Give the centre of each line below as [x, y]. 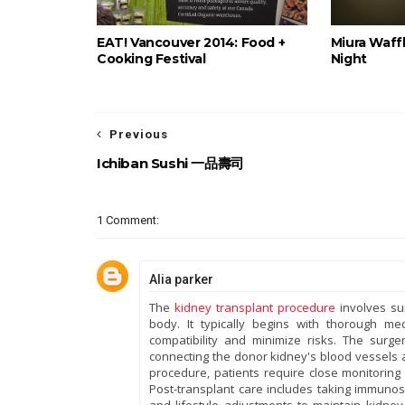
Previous [139, 134]
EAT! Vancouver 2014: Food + [191, 42]
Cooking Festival [151, 59]
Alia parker [181, 279]
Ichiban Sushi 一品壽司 [170, 163]
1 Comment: [128, 220]
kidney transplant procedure [255, 307]
